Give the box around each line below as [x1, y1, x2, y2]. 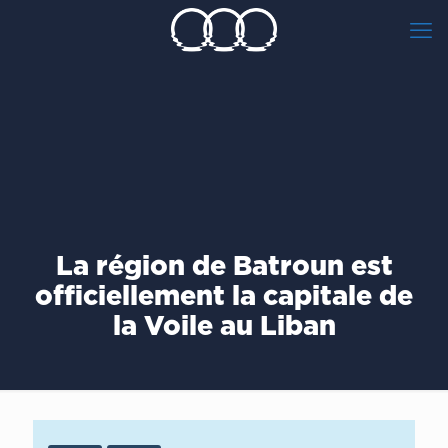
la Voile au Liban [112, 310, 336, 340]
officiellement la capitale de [35, 280, 413, 310]
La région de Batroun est [55, 250, 393, 280]
